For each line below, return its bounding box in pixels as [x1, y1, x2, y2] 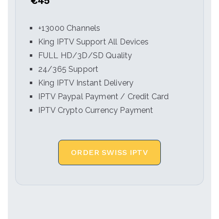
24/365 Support [38, 65, 99, 74]
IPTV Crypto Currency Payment [38, 106, 153, 115]
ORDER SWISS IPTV [71, 148, 148, 157]
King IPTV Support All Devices [38, 37, 149, 46]
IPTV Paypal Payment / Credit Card [38, 92, 169, 101]
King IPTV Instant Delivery [38, 78, 134, 88]
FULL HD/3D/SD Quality [38, 51, 132, 60]
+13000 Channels [38, 23, 101, 33]
